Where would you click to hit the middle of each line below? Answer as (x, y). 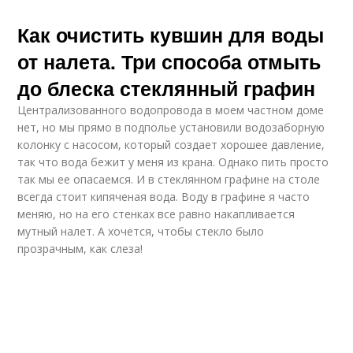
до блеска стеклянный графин (167, 88)
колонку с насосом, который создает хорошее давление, (171, 145)
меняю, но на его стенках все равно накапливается (156, 214)
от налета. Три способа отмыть (169, 61)
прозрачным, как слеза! (80, 249)
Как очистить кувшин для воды (171, 35)
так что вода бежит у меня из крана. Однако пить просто (173, 162)
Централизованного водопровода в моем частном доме (171, 110)
